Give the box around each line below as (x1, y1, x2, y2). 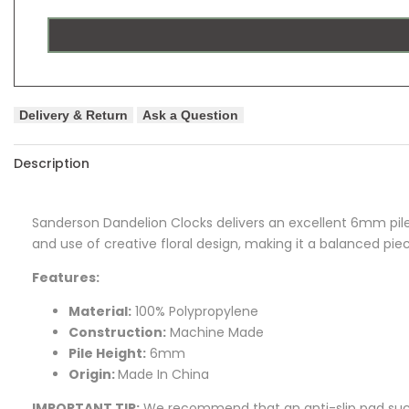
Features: (32, 267, 100, 287)
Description (14, 153, 89, 173)
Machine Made (166, 322, 264, 341)
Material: (68, 301, 131, 320)
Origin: (68, 364, 115, 383)
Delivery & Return (19, 107, 128, 122)
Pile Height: (68, 343, 146, 362)
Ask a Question (142, 107, 238, 122)
